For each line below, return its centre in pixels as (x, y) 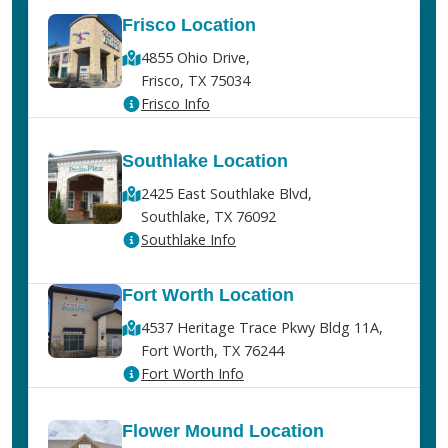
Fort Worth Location (207, 294)
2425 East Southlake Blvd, (226, 193)
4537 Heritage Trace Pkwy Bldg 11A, (261, 327)
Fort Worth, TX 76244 (212, 350)
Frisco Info (175, 103)
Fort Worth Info (192, 373)
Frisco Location (188, 24)
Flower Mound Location (222, 430)
